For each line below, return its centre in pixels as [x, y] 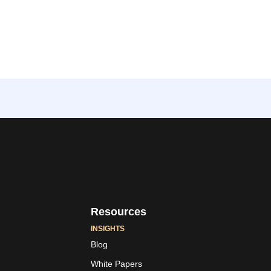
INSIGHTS [108, 229]
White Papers [116, 264]
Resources [119, 212]
